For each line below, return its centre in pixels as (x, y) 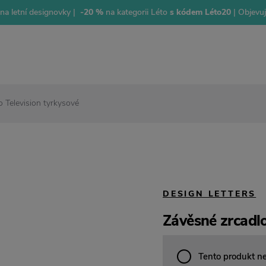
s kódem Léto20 (200, 12)
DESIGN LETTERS (210, 194)
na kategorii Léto (135, 12)
